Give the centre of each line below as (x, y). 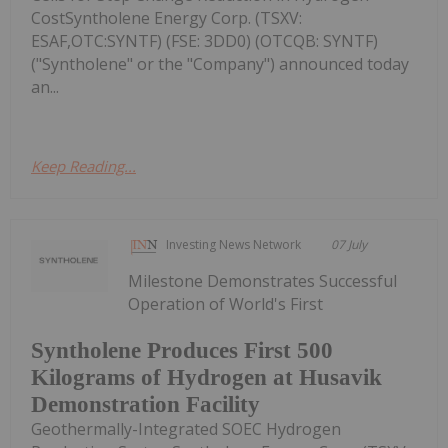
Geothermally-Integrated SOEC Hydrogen (186, 428)
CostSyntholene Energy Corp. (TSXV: (166, 18)
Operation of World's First (226, 304)
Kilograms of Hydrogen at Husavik (206, 377)
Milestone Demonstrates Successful (263, 281)
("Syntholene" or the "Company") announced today (220, 64)
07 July (349, 245)
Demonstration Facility (145, 404)
